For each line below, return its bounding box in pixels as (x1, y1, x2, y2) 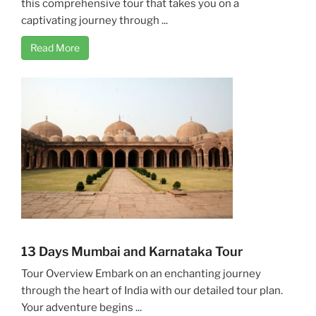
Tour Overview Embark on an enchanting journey (21, 267, 261, 280)
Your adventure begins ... (21, 300, 142, 314)
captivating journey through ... (21, 13, 168, 27)
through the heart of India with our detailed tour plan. (21, 284, 283, 297)
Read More (30, 41, 80, 54)
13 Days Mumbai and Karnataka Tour (21, 243, 243, 259)
